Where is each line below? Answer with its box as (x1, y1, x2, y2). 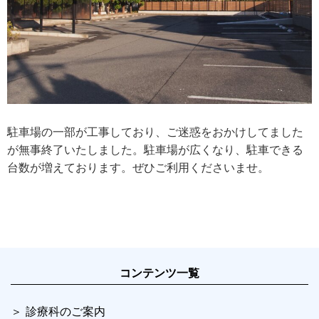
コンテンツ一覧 (120, 267, 199, 280)
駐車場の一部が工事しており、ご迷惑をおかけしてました (7, 126, 303, 139)
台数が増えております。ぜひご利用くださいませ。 (7, 162, 269, 174)
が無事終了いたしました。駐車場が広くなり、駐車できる (7, 144, 303, 157)
